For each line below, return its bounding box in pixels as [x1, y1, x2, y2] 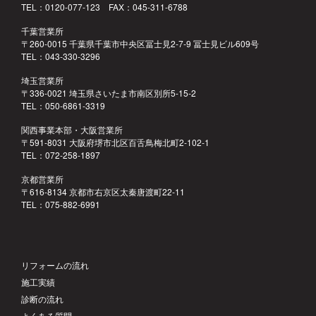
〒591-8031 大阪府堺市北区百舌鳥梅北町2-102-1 [21, 136, 209, 149]
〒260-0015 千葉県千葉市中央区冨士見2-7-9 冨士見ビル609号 [21, 37, 259, 50]
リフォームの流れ [21, 259, 89, 272]
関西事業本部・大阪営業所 [21, 123, 123, 136]
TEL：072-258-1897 [21, 149, 100, 162]
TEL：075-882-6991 [21, 198, 100, 211]
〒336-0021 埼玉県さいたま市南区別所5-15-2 [21, 87, 196, 99]
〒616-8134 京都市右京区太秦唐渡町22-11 [21, 186, 185, 198]
